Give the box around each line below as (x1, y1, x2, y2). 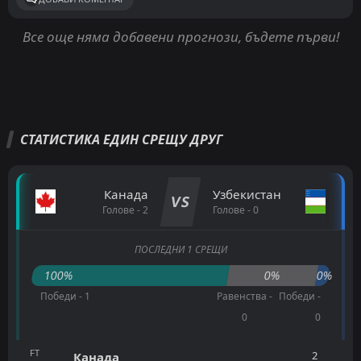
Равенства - (216, 289, 272, 304)
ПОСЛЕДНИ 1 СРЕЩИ (134, 243, 227, 257)
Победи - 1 (40, 289, 90, 304)
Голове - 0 (213, 203, 259, 218)
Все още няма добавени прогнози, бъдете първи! (22, 27, 339, 47)
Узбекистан (213, 186, 281, 203)
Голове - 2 (102, 203, 148, 218)
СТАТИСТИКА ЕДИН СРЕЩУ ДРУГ (20, 131, 222, 149)
